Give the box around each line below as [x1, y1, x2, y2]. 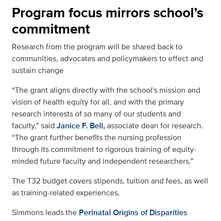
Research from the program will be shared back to [12, 41, 183, 53]
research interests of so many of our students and [12, 108, 181, 120]
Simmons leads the [12, 207, 77, 219]
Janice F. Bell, [57, 120, 105, 132]
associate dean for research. [107, 120, 203, 132]
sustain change [12, 65, 64, 76]
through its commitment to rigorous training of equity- [12, 144, 196, 155]
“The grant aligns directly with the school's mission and [12, 84, 200, 96]
